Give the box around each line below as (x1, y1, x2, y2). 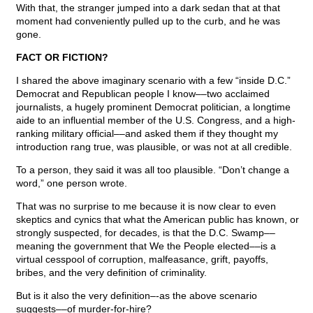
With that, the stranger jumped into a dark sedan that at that (16, 2, 280, 14)
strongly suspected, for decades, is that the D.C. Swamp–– (16, 227, 275, 239)
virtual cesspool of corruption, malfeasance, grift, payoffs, (16, 254, 268, 265)
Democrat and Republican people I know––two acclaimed (16, 88, 270, 100)
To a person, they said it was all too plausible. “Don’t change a (16, 164, 289, 176)
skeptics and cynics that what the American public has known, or (16, 214, 299, 226)
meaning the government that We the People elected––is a (16, 240, 276, 252)
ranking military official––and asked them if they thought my (16, 128, 278, 140)
